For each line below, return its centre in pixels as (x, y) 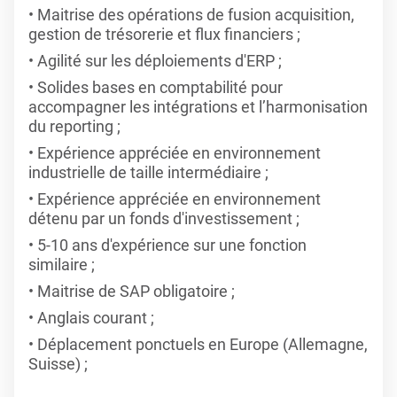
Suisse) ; (58, 364)
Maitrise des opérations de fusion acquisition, (196, 15)
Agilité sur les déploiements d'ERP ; (160, 61)
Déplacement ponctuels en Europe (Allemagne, (202, 344)
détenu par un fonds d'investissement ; (164, 218)
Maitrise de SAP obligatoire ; (136, 291)
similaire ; (62, 265)
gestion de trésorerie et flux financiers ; (164, 34)
